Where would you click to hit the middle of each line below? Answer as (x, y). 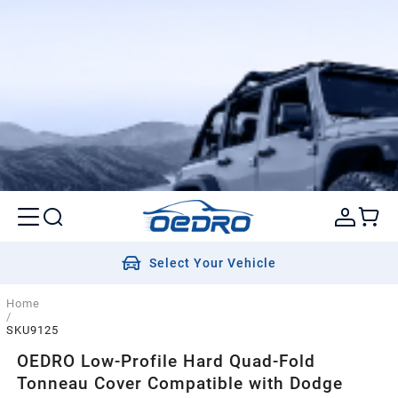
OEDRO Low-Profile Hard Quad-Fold (167, 361)
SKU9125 (32, 330)
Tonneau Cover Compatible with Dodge (180, 383)
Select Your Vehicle (213, 263)
